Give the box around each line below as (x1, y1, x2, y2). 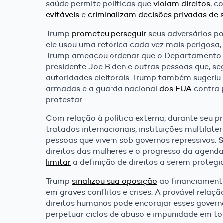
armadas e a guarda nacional (46, 84, 159, 94)
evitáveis (46, 10, 79, 20)
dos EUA (159, 84, 192, 94)
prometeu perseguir (72, 29, 146, 39)
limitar (46, 157, 71, 167)
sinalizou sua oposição (72, 176, 157, 186)
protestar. (46, 95, 83, 105)
